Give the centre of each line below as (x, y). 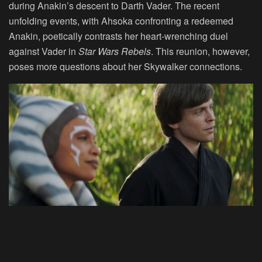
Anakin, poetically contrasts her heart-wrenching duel (118, 36)
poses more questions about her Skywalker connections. (125, 67)
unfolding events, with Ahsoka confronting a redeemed (121, 21)
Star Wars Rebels (115, 51)
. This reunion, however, (200, 51)
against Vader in (44, 51)
